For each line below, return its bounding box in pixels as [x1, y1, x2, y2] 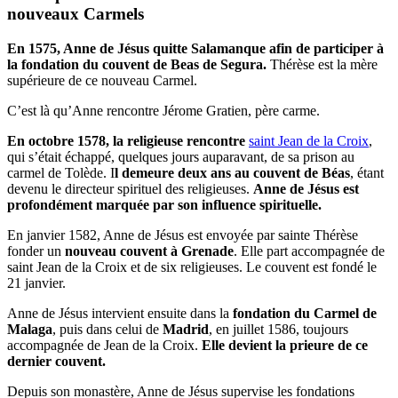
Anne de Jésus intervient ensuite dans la [7, 305, 229, 321]
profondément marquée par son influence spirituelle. [7, 196, 322, 212]
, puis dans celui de [52, 321, 163, 337]
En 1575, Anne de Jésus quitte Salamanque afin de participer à [7, 40, 384, 56]
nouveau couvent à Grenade [61, 243, 234, 259]
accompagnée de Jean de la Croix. [7, 337, 202, 353]
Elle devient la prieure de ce [202, 337, 368, 353]
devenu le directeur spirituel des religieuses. [7, 180, 250, 196]
